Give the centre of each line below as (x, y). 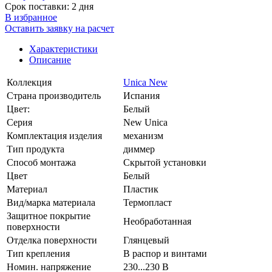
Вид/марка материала (51, 202)
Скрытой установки (165, 162)
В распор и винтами (165, 253)
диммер (139, 149)
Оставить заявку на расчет (59, 28)
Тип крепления (38, 253)
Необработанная (157, 221)
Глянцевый (146, 240)
